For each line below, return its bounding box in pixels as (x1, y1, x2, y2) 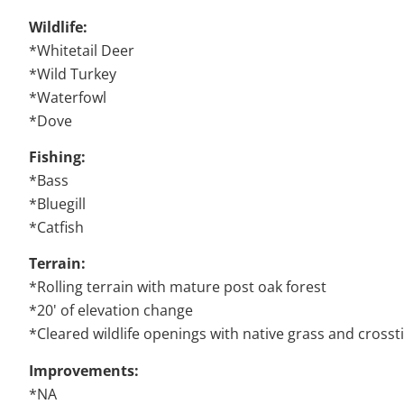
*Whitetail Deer (29, 40, 134, 60)
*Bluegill (29, 194, 86, 215)
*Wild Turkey (29, 63, 116, 84)
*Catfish (29, 217, 84, 238)
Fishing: (29, 147, 86, 168)
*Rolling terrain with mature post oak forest (29, 277, 326, 298)
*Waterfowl (29, 87, 106, 107)
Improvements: (29, 360, 139, 381)
